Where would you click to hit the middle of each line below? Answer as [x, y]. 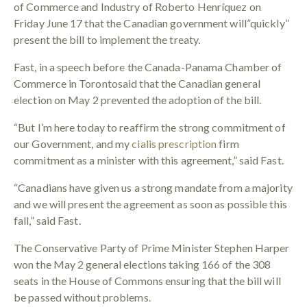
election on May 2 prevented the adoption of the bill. [138, 100]
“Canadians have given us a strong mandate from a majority [153, 188]
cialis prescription [174, 144]
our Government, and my [73, 144]
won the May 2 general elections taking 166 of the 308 [143, 265]
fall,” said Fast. [47, 221]
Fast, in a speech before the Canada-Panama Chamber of [148, 67]
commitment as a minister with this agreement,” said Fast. [149, 160]
